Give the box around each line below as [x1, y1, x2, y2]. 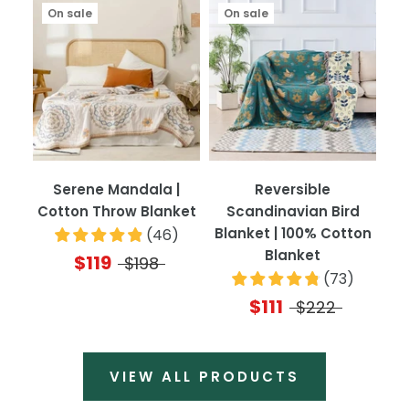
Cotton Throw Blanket [37, 201, 196, 221]
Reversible [255, 179, 330, 199]
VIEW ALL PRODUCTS [110, 366, 299, 386]
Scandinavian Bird [225, 201, 360, 221]
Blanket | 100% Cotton [214, 223, 372, 243]
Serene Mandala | [53, 179, 180, 199]
